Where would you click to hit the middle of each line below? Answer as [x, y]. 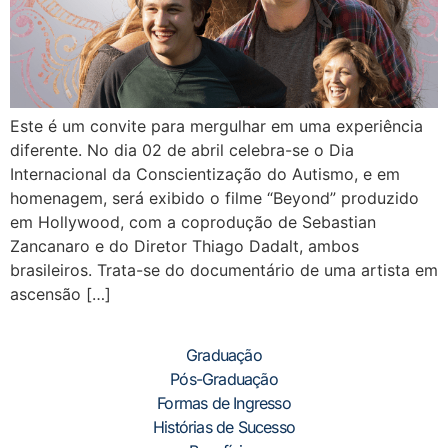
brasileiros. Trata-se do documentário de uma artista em [224, 270]
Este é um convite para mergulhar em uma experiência [216, 126]
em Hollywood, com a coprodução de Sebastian [193, 222]
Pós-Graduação [224, 379]
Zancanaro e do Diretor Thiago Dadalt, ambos [184, 246]
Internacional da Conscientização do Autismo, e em [205, 174]
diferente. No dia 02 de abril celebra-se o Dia [182, 150]
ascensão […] [60, 294]
